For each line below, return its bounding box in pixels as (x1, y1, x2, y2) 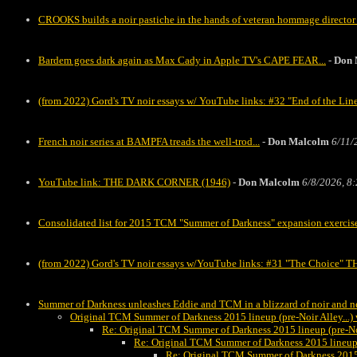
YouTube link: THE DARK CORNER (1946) (38, 176, 230, 188)
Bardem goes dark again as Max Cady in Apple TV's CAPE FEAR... (38, 54, 326, 66)
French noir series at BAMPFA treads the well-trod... (38, 135, 260, 147)
